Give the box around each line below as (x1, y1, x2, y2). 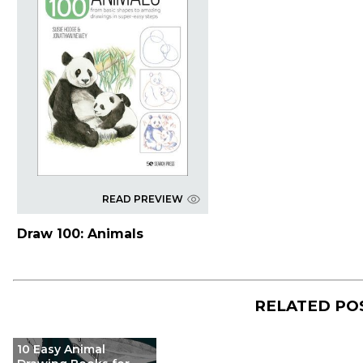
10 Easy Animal (17, 342, 105, 357)
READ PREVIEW (101, 193, 183, 206)
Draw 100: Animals (16, 226, 143, 242)
